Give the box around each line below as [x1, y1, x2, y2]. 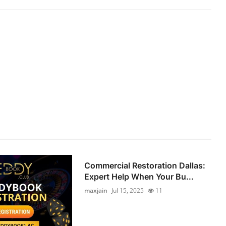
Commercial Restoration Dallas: [84, 160, 206, 171]
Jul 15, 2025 [111, 186, 144, 195]
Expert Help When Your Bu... [84, 171, 194, 182]
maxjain [84, 186, 108, 195]
